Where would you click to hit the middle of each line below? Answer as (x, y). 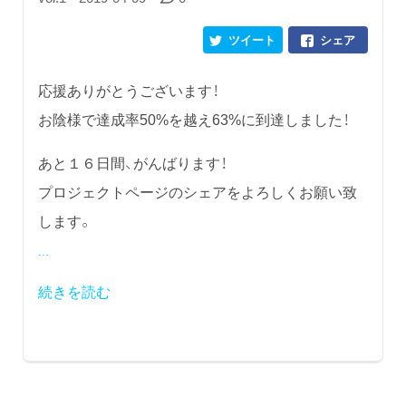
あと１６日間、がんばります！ (132, 162)
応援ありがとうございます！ (128, 89)
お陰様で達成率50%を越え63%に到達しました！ (193, 118)
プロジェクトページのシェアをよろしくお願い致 (198, 191)
